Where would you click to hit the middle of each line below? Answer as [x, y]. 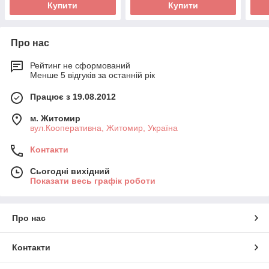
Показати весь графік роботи [93, 181]
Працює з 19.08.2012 [73, 97]
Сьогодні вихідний [70, 171]
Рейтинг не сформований [80, 66]
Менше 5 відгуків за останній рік [92, 75]
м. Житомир [55, 119]
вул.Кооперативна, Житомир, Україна [104, 128]
